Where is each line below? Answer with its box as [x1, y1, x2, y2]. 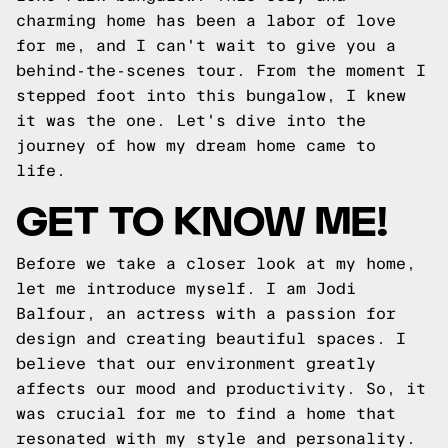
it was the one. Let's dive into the [16, 112, 366, 129]
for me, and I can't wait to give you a [16, 37, 396, 54]
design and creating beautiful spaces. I [16, 330, 406, 347]
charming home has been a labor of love [16, 12, 396, 29]
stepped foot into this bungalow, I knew [16, 87, 406, 104]
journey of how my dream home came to [16, 137, 376, 154]
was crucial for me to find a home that [16, 405, 396, 422]
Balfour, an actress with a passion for [16, 305, 396, 322]
